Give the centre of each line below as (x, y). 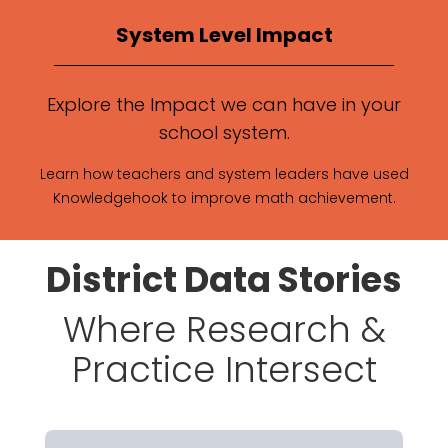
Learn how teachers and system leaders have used (224, 174)
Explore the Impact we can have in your (224, 105)
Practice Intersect (224, 370)
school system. (224, 133)
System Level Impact (224, 34)
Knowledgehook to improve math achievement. (224, 198)
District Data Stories (224, 280)
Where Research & (224, 330)
